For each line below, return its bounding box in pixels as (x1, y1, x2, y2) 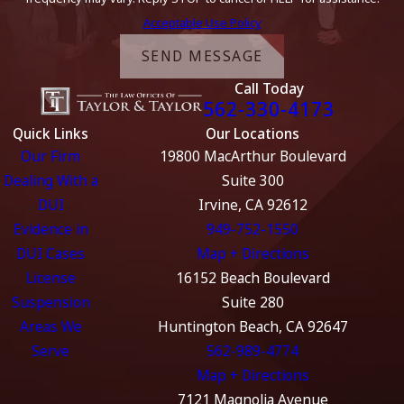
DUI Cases (16, 243, 85, 263)
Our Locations (206, 123, 299, 143)
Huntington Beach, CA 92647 (157, 316, 348, 336)
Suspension (11, 291, 90, 312)
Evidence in (13, 218, 88, 239)
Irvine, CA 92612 (197, 194, 308, 215)
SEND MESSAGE (141, 46, 263, 67)
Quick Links (13, 123, 88, 143)
